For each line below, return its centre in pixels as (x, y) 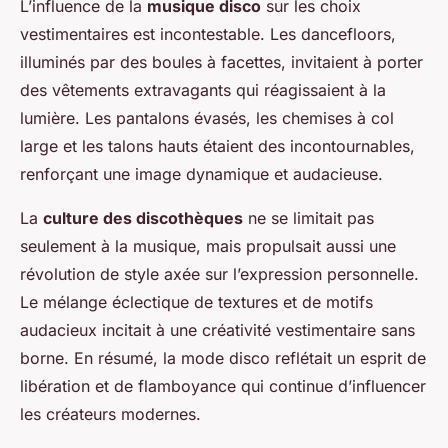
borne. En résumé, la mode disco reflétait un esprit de (223, 358)
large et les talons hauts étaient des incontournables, (217, 146)
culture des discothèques (143, 218)
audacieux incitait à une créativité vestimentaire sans (217, 330)
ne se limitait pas (308, 218)
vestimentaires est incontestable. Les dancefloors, (208, 34)
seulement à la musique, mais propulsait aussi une (208, 246)
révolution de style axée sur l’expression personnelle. (219, 274)
